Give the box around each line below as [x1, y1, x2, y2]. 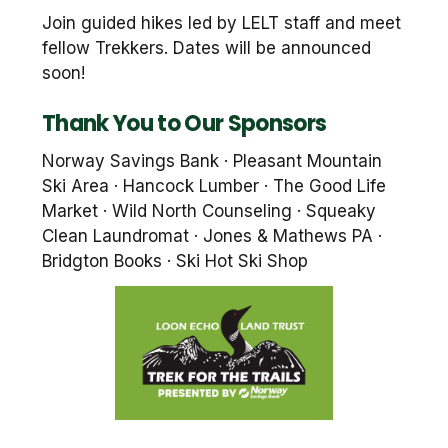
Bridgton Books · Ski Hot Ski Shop [42, 251, 308, 271]
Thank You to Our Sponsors [42, 108, 327, 139]
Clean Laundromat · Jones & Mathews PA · [42, 226, 382, 246]
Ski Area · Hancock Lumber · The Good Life [42, 176, 386, 196]
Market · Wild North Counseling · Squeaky [42, 201, 376, 221]
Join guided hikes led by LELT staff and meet [42, 13, 401, 33]
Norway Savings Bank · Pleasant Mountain [42, 151, 382, 171]
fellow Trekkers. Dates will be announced [42, 38, 371, 58]
